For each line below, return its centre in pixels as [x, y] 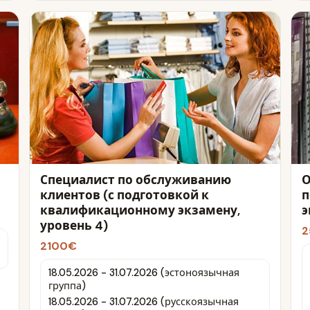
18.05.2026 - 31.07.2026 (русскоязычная [143, 302]
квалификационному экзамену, [140, 211]
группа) [67, 285]
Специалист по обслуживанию [135, 180]
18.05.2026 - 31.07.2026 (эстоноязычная [144, 272]
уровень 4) [74, 226]
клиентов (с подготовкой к [124, 195]
